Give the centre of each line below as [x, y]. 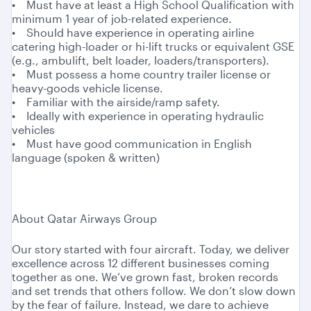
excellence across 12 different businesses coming [141, 263]
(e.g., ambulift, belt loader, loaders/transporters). [141, 60]
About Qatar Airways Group [84, 219]
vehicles [33, 130]
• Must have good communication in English [132, 144]
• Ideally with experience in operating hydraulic [138, 116]
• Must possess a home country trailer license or [141, 74]
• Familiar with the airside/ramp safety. [116, 102]
